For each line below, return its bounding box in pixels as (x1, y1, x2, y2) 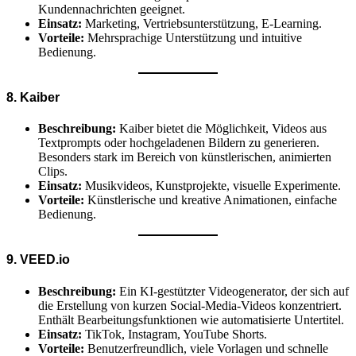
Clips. (38, 164, 68, 179)
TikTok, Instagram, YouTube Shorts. (82, 327, 267, 341)
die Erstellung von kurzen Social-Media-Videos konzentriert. (38, 298, 342, 312)
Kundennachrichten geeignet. (38, 2, 185, 16)
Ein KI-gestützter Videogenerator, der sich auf (116, 284, 349, 298)
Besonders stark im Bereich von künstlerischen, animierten (38, 150, 331, 164)
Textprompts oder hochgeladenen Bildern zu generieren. (38, 136, 319, 150)
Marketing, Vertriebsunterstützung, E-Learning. (82, 16, 322, 30)
